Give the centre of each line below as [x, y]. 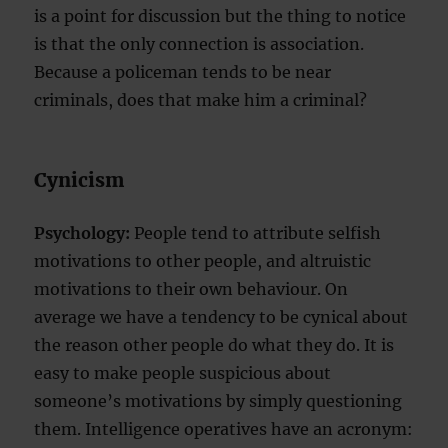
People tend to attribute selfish [256, 233]
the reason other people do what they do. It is [214, 345]
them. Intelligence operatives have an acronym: [224, 429]
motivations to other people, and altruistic [203, 261]
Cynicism [79, 180]
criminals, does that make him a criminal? [201, 100]
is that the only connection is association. [199, 44]
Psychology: [82, 233]
